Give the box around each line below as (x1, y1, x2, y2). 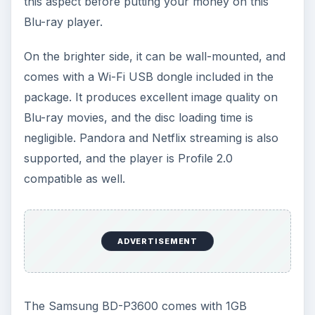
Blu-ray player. (23, 14, 103, 29)
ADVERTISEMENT (117, 236, 198, 247)
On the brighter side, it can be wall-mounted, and (23, 49, 285, 63)
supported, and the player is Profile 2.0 (23, 150, 233, 165)
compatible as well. (23, 171, 125, 186)
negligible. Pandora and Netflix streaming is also (23, 130, 278, 145)
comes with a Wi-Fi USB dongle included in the (23, 69, 274, 84)
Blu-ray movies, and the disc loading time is (23, 110, 253, 124)
